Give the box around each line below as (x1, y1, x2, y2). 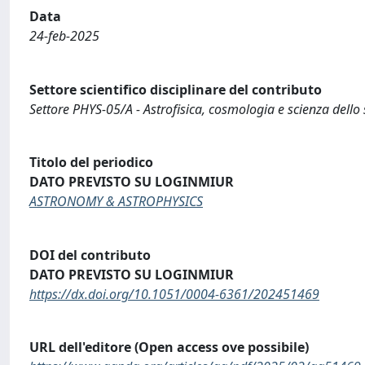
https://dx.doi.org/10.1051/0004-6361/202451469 (29, 284, 319, 303)
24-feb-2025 (29, 27, 99, 45)
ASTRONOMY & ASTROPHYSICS (29, 192, 203, 211)
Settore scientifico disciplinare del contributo (29, 80, 322, 99)
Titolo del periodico (29, 153, 153, 172)
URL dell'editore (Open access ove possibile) (29, 338, 309, 357)
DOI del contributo (29, 245, 151, 264)
